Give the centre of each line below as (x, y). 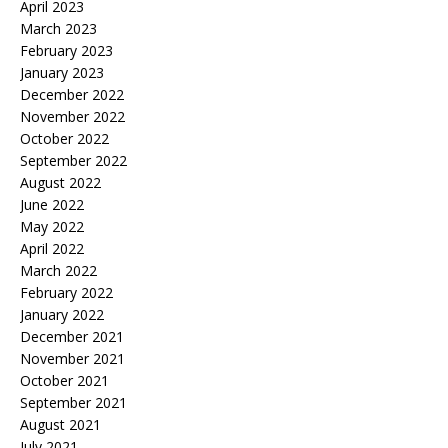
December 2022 (72, 95)
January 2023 (62, 73)
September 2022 (73, 161)
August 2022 (60, 183)
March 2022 (58, 271)
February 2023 (66, 51)
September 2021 (73, 403)
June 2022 (52, 205)
